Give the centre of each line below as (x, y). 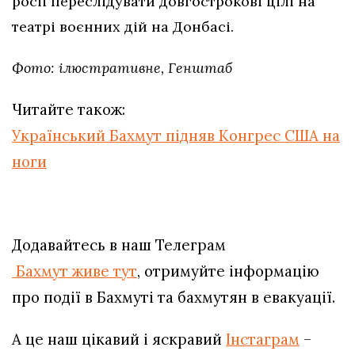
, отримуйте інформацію (228, 271)
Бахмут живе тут (74, 271)
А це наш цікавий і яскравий (119, 339)
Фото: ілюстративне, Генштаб (122, 67)
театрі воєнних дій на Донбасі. (123, 26)
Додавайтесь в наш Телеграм (119, 244)
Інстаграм (263, 339)
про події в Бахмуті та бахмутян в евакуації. (174, 297)
